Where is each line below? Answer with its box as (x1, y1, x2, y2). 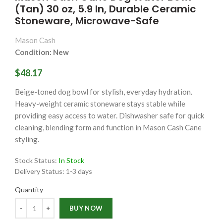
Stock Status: (15, 156, 58, 165)
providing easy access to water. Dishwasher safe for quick (15, 111, 204, 120)
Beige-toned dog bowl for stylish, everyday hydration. (15, 87, 192, 97)
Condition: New (15, 48, 69, 57)
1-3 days (66, 167, 92, 176)
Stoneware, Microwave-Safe (15, 14, 159, 28)
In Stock (58, 156, 84, 165)
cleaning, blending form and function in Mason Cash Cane (15, 123, 202, 132)
